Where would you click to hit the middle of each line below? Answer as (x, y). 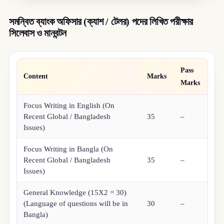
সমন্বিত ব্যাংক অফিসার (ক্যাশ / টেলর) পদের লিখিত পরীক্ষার (101, 21)
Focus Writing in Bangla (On (68, 149)
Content (36, 76)
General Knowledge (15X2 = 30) (75, 193)
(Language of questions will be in (76, 204)
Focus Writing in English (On (69, 106)
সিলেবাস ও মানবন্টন (37, 33)
